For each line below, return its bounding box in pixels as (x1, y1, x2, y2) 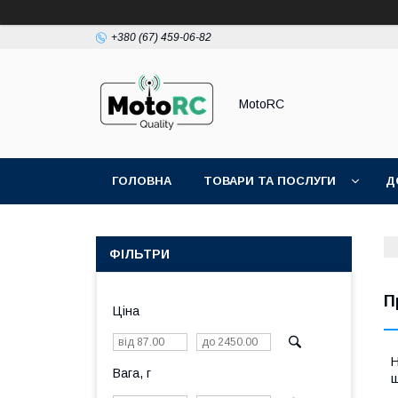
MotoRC (239, 96, 284, 111)
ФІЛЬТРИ (109, 247, 170, 261)
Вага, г (113, 366, 151, 380)
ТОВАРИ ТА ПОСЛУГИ (203, 174, 336, 187)
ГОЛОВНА (112, 174, 171, 187)
